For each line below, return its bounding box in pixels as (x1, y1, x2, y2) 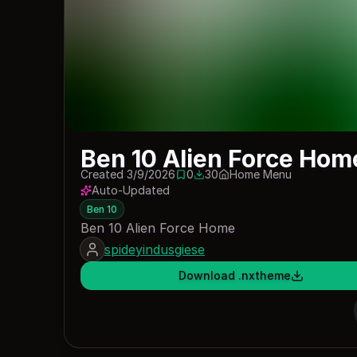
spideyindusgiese (104, 241, 205, 258)
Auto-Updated (92, 183, 170, 198)
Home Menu (229, 167, 292, 182)
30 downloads (193, 174, 268, 188)
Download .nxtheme (178, 269, 291, 283)
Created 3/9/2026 (80, 167, 175, 182)
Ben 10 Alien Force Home (80, 220, 235, 237)
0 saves (175, 174, 215, 188)
